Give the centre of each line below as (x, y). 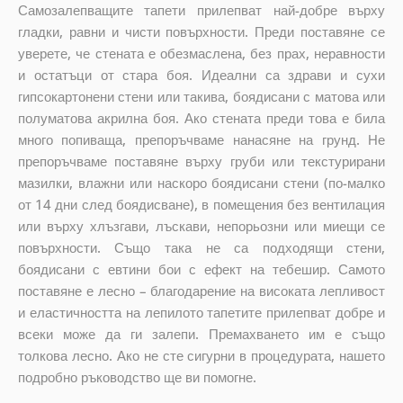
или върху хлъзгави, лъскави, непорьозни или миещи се (201, 225)
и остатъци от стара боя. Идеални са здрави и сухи (201, 74)
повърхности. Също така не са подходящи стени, (201, 247)
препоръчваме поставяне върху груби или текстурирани (201, 161)
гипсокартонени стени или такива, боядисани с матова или (201, 96)
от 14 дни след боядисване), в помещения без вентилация (201, 204)
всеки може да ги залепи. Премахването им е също (201, 333)
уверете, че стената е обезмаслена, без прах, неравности (201, 53)
